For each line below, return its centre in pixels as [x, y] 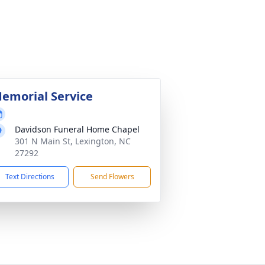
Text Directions [30, 177]
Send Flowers [112, 177]
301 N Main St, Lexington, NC [73, 141]
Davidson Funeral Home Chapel [77, 129]
